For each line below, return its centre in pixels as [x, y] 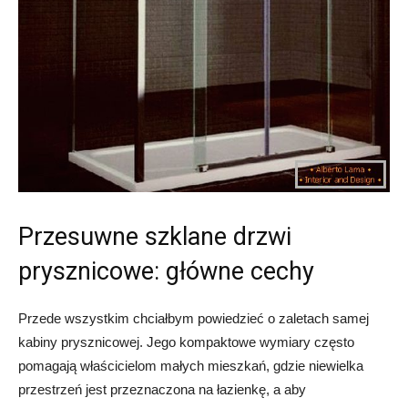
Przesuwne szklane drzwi [155, 237]
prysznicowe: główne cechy [166, 272]
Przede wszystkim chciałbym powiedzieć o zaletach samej [194, 319]
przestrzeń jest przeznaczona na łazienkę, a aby [162, 390]
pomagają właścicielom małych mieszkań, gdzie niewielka [191, 366]
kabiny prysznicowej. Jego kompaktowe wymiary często [186, 342]
